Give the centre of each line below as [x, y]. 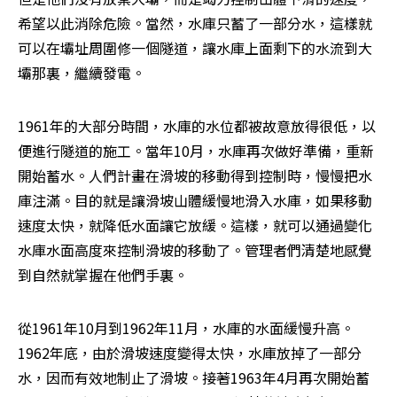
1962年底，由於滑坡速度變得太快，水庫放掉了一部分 [190, 352]
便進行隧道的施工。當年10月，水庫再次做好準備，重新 [196, 150]
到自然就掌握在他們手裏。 [103, 274]
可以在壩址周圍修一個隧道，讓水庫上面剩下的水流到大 [195, 47]
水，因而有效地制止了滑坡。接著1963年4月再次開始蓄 [194, 377]
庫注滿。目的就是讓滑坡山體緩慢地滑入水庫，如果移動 [195, 200]
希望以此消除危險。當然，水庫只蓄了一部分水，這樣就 [195, 23]
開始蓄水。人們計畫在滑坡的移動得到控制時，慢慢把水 [195, 175]
